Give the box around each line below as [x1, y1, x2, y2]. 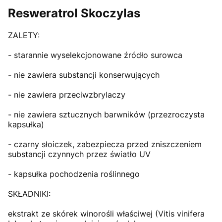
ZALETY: [8, 30, 40, 41]
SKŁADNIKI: [8, 189, 51, 199]
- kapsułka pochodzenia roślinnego [8, 169, 140, 179]
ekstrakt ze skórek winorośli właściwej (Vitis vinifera [8, 209, 205, 219]
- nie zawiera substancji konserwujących [8, 70, 160, 80]
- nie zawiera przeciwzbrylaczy [8, 90, 125, 100]
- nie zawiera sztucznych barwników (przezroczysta [8, 110, 205, 120]
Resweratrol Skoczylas [8, 6, 140, 21]
